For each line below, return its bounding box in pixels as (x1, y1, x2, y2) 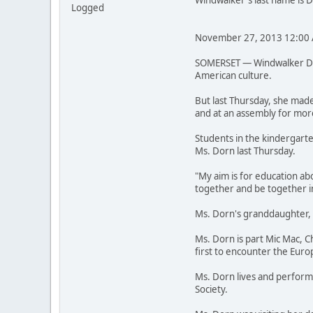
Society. (195, 283, 228, 296)
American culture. (195, 69, 272, 82)
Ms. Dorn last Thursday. (195, 145, 296, 157)
